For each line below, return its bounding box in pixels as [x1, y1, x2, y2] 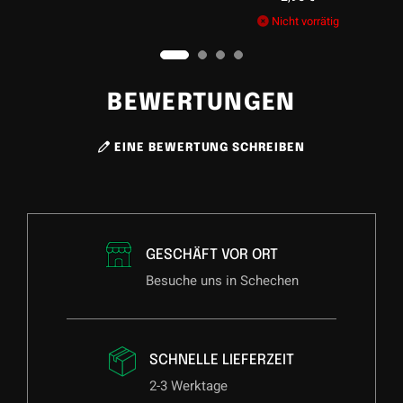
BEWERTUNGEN [107, 90, 296, 115]
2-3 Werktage [149, 376, 228, 397]
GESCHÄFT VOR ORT [145, 247, 278, 264]
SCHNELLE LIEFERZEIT [149, 353, 294, 369]
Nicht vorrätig [77, 13, 148, 31]
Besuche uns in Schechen [145, 271, 299, 291]
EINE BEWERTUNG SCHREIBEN [110, 142, 305, 155]
